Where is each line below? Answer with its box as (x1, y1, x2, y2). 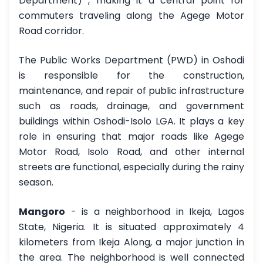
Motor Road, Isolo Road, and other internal (19, 145, 244, 159)
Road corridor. (19, 24, 84, 38)
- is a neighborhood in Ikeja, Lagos (65, 205, 244, 218)
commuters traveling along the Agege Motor (19, 9, 244, 22)
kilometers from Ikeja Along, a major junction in (19, 235, 244, 249)
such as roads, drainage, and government (19, 99, 244, 113)
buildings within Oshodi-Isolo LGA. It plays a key (19, 114, 244, 128)
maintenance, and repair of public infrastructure (19, 84, 244, 97)
